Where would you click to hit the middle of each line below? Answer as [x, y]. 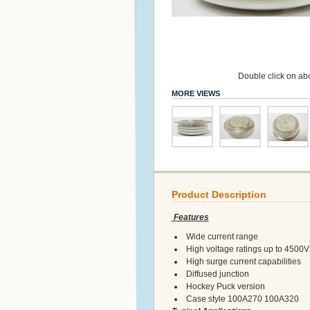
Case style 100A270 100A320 [242, 299]
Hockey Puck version [225, 286]
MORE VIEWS [195, 94]
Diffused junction [217, 274]
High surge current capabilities [243, 261]
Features [190, 218]
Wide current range [222, 236]
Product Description [219, 194]
